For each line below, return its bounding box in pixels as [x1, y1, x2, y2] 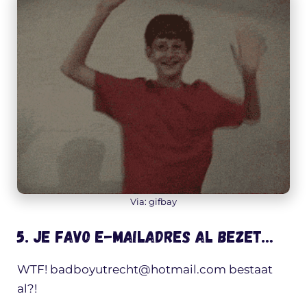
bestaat [226, 262, 273, 276]
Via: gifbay [130, 196, 177, 208]
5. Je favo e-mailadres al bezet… [17, 225, 273, 246]
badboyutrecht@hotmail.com [50, 262, 226, 276]
